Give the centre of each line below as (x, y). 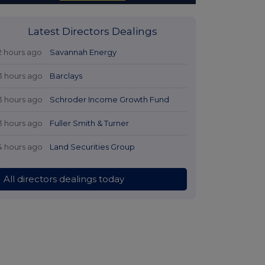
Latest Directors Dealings (92, 31)
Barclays (66, 75)
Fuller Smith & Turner (90, 123)
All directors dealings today (64, 179)
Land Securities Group (93, 146)
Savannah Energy (83, 52)
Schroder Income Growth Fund (110, 99)
